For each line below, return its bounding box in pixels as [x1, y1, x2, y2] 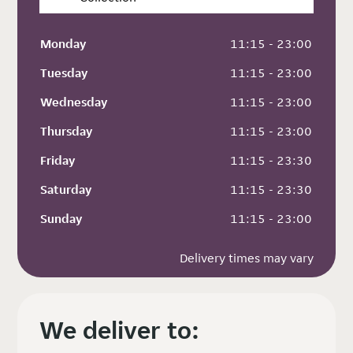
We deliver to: [39, 314, 200, 346]
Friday [40, 151, 76, 169]
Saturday [40, 180, 92, 198]
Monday [40, 35, 87, 52]
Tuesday [40, 64, 88, 81]
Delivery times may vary [179, 249, 314, 266]
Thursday [40, 122, 93, 139]
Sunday [40, 210, 83, 227]
